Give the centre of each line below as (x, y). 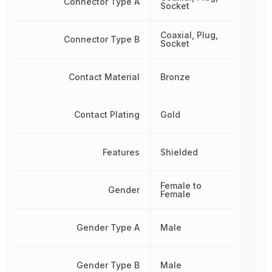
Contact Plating (107, 114)
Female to (181, 185)
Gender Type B (108, 265)
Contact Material (104, 76)
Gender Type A (108, 227)
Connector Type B (101, 39)
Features (121, 152)
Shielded (179, 152)
